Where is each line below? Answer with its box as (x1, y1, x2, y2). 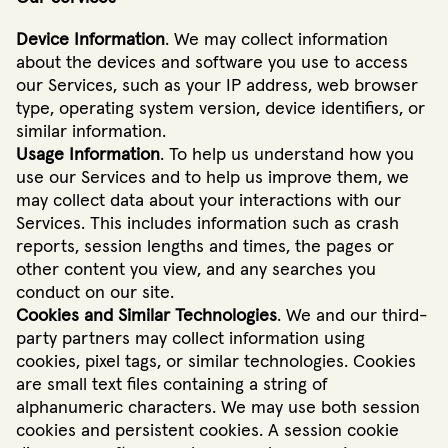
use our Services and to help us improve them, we (16, 169, 409, 188)
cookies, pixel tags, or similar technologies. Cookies (16, 353, 416, 372)
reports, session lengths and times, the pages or (16, 238, 394, 257)
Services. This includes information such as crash (16, 215, 399, 234)
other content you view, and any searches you (16, 261, 376, 280)
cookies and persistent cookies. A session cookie (16, 422, 399, 441)
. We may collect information (165, 31, 388, 50)
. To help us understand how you (160, 146, 414, 165)
